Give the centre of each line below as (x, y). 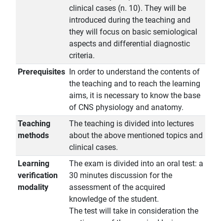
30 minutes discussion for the (121, 176)
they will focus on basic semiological (133, 32)
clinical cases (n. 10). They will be (128, 8)
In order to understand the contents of (134, 72)
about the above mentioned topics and (136, 136)
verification (38, 176)
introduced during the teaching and (130, 20)
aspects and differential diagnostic (129, 44)
